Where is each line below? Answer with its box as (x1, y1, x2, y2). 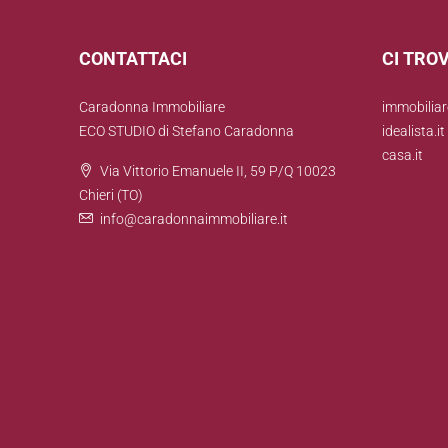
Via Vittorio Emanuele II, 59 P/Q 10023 (100, 163, 336, 179)
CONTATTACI (79, 48, 187, 69)
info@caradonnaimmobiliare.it (100, 211, 288, 227)
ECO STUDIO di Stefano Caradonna (79, 123, 294, 139)
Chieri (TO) (79, 187, 143, 203)
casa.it (381, 147, 423, 163)
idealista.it (381, 123, 445, 139)
